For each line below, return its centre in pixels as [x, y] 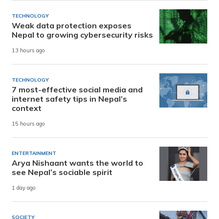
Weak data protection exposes [72, 26]
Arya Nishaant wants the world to [77, 163]
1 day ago [24, 188]
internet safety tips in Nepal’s [69, 99]
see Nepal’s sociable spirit [62, 172]
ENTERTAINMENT [34, 153]
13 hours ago [28, 51]
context [27, 108]
